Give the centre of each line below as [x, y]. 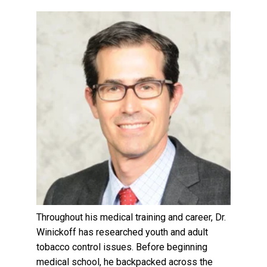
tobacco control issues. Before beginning [122, 247]
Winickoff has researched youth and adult [122, 232]
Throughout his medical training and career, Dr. [131, 218]
